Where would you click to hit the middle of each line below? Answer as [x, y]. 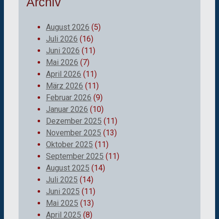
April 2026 [64, 74]
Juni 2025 [63, 191]
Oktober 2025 [69, 144]
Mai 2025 [62, 203]
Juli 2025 [62, 179]
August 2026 [68, 27]
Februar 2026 [69, 97]
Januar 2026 [67, 109]
